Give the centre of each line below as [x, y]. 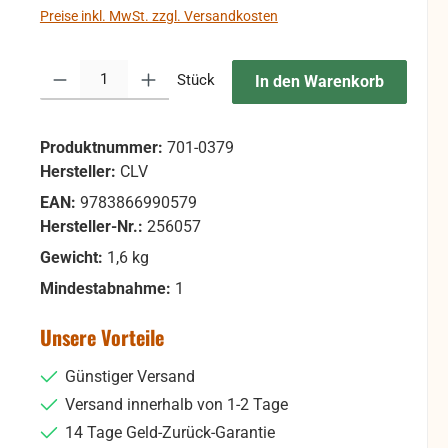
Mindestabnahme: [107, 289]
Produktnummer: [103, 148]
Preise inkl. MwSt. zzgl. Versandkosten [158, 16]
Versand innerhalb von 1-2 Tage [176, 405]
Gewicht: [73, 258]
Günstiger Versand [129, 377]
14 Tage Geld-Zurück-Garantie [169, 433]
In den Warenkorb [319, 82]
